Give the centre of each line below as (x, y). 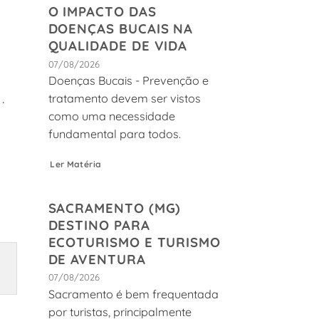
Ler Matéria (76, 164)
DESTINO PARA (99, 225)
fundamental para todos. (114, 134)
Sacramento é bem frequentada (133, 294)
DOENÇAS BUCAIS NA (121, 29)
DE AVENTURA (97, 259)
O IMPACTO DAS (102, 12)
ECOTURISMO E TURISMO (135, 242)
